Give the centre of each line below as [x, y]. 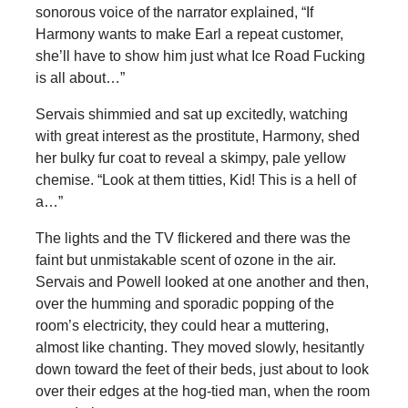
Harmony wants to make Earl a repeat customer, [189, 34]
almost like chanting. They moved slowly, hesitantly [199, 347]
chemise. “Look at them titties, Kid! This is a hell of [195, 179]
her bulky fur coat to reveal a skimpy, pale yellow [190, 158]
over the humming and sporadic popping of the [184, 303]
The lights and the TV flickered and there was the [193, 238]
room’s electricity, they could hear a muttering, [182, 325]
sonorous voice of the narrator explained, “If [174, 12]
